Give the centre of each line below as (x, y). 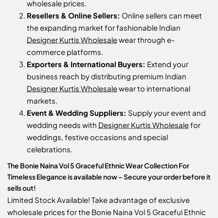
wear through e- (146, 39)
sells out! (22, 188)
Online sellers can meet (161, 15)
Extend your (167, 64)
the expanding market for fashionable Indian (104, 27)
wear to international (154, 88)
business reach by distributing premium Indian (107, 76)
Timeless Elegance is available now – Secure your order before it (109, 176)
